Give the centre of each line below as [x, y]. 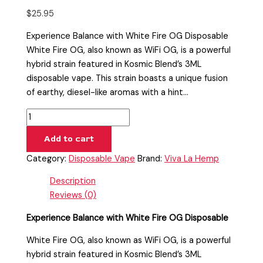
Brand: [151, 159]
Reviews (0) [73, 195]
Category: [48, 159]
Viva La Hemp [192, 159]
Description [73, 181]
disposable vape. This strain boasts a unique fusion [127, 79]
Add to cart [69, 139]
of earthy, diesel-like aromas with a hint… [108, 93]
